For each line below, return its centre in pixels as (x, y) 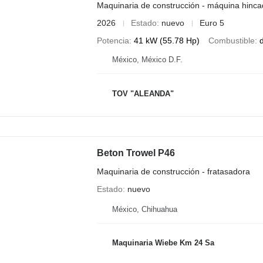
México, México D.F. (147, 60)
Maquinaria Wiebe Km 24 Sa (163, 243)
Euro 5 (212, 23)
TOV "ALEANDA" (143, 93)
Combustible (231, 41)
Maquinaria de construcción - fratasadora (173, 172)
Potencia (113, 41)
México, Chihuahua (144, 209)
